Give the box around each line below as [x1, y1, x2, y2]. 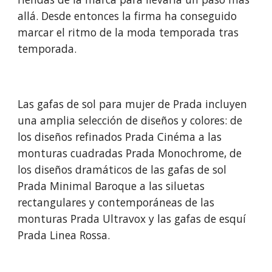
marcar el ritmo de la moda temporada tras [18, 25, 239, 40]
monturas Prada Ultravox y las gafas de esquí [18, 211, 246, 226]
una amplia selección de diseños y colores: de [18, 113, 243, 127]
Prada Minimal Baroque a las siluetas [18, 178, 205, 193]
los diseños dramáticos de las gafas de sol [18, 162, 227, 177]
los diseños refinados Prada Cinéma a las [18, 129, 222, 144]
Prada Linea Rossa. [18, 228, 110, 242]
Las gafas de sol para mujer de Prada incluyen [18, 97, 248, 111]
